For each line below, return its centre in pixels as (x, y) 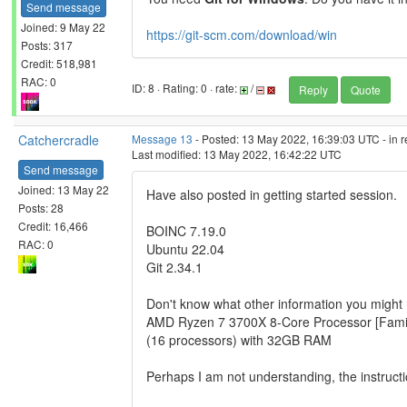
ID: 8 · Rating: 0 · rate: (186, 88)
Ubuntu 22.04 (185, 249)
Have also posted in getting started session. (272, 194)
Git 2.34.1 (174, 267)
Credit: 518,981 (59, 63)
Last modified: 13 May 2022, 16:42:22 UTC (237, 154)
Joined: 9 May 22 (63, 26)
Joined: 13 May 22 (64, 189)
